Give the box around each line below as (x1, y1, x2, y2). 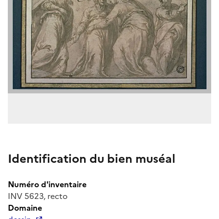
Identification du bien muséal (8, 150, 175, 168)
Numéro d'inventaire (8, 178, 87, 190)
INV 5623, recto (8, 190, 67, 202)
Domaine (8, 201, 42, 214)
